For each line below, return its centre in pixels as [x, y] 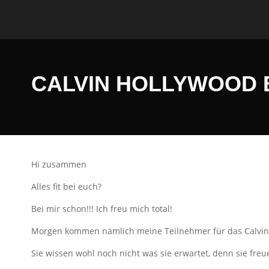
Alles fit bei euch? [68, 186]
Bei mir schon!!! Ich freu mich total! [102, 208]
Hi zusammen [59, 164]
